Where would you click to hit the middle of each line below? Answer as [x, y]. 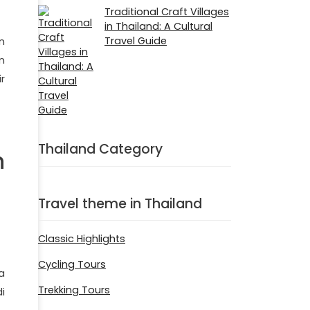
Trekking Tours [74, 290]
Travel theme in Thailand [120, 203]
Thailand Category [100, 149]
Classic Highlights [82, 239]
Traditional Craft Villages [167, 11]
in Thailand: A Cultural [158, 26]
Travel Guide [136, 40]
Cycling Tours [72, 265]
